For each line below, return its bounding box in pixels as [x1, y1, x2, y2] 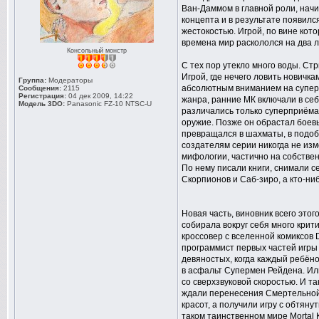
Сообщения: [19, 84, 61, 92]
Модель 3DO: [19, 100, 65, 108]
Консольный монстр [66, 47, 127, 54]
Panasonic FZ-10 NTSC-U [67, 100, 152, 108]
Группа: [19, 76, 46, 84]
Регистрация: [19, 92, 66, 100]
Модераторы [46, 76, 93, 84]
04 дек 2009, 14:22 [66, 92, 133, 100]
